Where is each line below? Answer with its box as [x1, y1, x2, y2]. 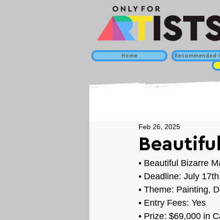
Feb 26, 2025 [138, 123, 180, 131]
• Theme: [138, 185, 176, 194]
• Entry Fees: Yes [138, 198, 206, 208]
